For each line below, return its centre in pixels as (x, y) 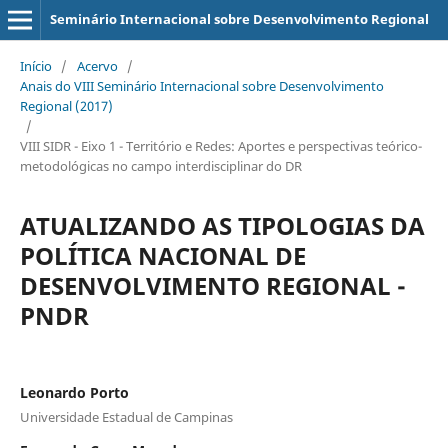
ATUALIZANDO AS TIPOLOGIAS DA (222, 225)
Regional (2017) (66, 105)
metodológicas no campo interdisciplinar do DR (160, 165)
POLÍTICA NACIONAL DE (162, 255)
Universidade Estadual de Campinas (126, 416)
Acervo (97, 65)
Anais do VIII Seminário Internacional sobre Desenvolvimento (201, 85)
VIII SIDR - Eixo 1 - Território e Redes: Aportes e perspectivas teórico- (220, 145)
